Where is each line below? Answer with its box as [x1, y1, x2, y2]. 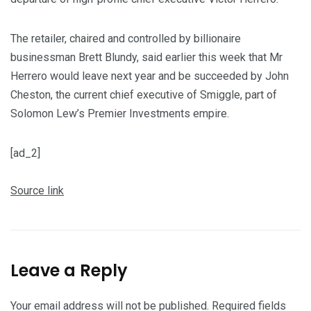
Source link [10, 184, 64, 198]
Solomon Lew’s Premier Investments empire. [10, 107, 229, 121]
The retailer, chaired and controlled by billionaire [10, 32, 241, 46]
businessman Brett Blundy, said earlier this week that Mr [10, 51, 283, 65]
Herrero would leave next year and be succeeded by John [10, 69, 289, 83]
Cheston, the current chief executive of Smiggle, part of [10, 88, 277, 102]
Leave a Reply [10, 259, 128, 283]
